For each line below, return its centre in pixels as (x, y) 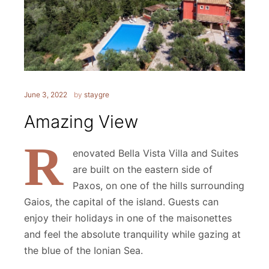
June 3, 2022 (46, 95)
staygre (97, 95)
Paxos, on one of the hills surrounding (159, 186)
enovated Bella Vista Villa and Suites (156, 153)
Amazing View (81, 122)
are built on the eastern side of (143, 170)
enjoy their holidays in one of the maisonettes (128, 218)
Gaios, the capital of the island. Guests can (122, 202)
